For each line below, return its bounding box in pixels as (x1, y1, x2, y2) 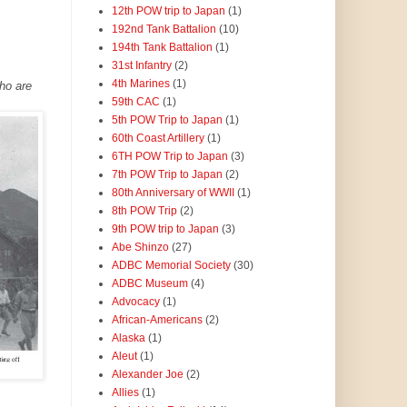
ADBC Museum (111, 277, 188, 291)
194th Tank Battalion (111, 41, 213, 55)
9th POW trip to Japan (111, 223, 219, 236)
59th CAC (111, 95, 160, 109)
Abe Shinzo (111, 241, 169, 254)
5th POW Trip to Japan (111, 114, 223, 127)
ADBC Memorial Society (111, 259, 231, 273)
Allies (111, 386, 139, 400)
